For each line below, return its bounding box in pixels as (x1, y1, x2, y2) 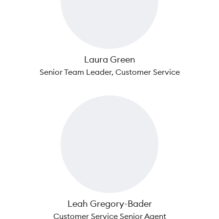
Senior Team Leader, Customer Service (39, 67, 180, 77)
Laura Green (84, 54, 135, 65)
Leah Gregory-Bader (67, 198, 152, 209)
